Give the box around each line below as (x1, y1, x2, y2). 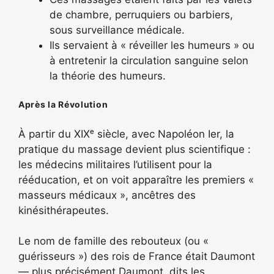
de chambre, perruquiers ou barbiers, (50, 9, 233, 21)
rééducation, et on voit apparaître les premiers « (18, 173, 254, 186)
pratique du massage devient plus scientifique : (18, 143, 251, 155)
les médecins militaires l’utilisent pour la (18, 158, 212, 171)
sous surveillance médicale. (50, 24, 185, 36)
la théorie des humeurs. (50, 70, 166, 82)
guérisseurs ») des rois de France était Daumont (18, 250, 255, 262)
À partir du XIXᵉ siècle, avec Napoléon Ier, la (18, 127, 234, 140)
